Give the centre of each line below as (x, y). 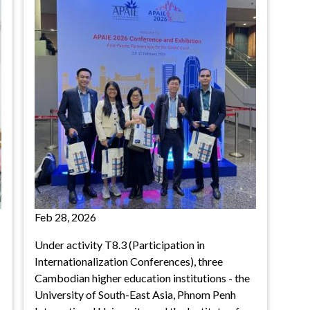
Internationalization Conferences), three (129, 261)
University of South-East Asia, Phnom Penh (135, 294)
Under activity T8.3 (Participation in (120, 245)
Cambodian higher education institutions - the (142, 278)
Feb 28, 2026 (65, 217)
